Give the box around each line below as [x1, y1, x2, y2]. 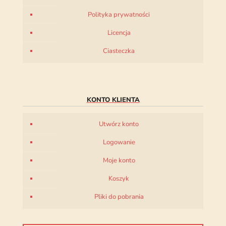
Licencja [107, 28, 131, 37]
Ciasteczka [103, 46, 135, 55]
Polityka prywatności [88, 10, 150, 19]
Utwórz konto [99, 120, 139, 129]
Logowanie [102, 138, 135, 147]
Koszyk [108, 174, 129, 184]
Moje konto [102, 156, 135, 165]
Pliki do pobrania [94, 192, 144, 202]
